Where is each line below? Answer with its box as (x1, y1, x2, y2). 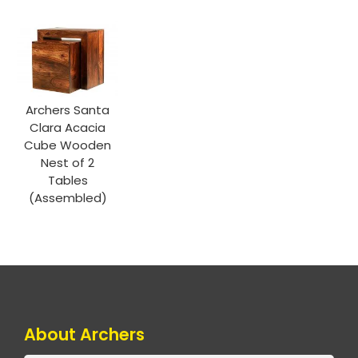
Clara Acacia (30, 118, 106, 136)
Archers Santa (26, 101, 110, 118)
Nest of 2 (41, 153, 95, 171)
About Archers (24, 322, 145, 346)
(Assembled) (28, 189, 107, 206)
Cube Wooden (24, 136, 112, 153)
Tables (47, 171, 88, 189)
